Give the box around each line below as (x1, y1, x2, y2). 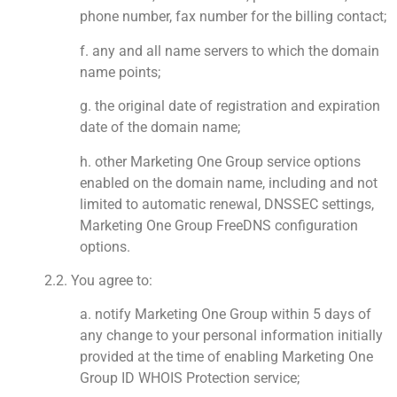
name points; (80, 63, 160, 81)
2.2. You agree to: (44, 271, 152, 289)
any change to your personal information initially (80, 327, 383, 345)
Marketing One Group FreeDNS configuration (80, 216, 358, 234)
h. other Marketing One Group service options (80, 152, 361, 170)
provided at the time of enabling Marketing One (80, 348, 373, 366)
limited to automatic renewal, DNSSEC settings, (80, 195, 374, 213)
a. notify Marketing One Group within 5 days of (80, 306, 371, 323)
